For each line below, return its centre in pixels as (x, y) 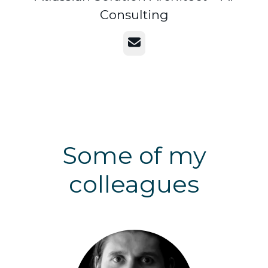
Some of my (134, 155)
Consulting (134, 15)
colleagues (134, 184)
